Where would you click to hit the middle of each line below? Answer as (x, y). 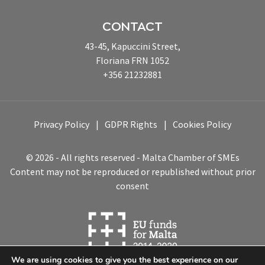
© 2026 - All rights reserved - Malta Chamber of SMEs (132, 158)
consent (132, 186)
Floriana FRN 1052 (132, 61)
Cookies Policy (202, 125)
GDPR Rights (131, 125)
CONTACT (132, 27)
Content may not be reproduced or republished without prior (132, 172)
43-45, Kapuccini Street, (132, 46)
